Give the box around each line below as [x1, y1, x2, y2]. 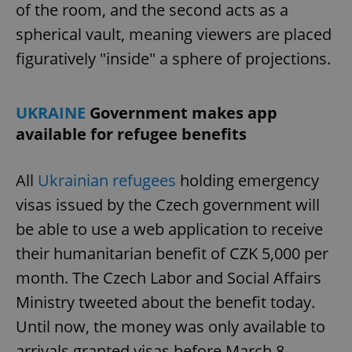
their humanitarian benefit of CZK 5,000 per [16, 242, 328, 264]
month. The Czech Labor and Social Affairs [16, 266, 321, 288]
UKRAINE [16, 101, 90, 123]
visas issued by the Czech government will [16, 193, 320, 215]
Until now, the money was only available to [16, 315, 325, 337]
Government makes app [90, 101, 277, 123]
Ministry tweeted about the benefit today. [16, 291, 315, 313]
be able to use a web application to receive [16, 218, 323, 240]
